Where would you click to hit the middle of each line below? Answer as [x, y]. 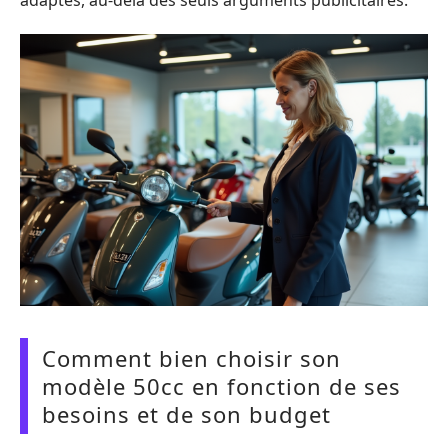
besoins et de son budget [186, 414]
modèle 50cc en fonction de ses [221, 386]
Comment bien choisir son [191, 358]
